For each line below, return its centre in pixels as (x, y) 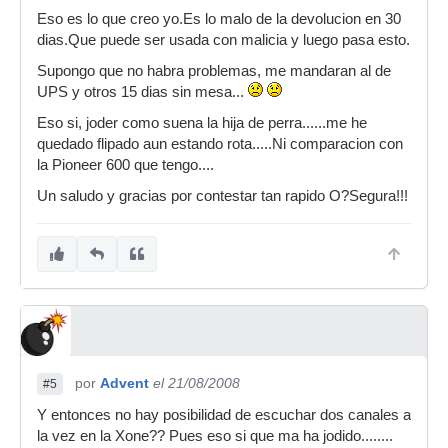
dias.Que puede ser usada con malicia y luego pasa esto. (223, 40)
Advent (124, 383)
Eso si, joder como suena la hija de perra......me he (202, 123)
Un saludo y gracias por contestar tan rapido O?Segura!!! (222, 196)
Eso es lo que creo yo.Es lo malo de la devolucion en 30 (219, 19)
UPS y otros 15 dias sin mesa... (142, 92)
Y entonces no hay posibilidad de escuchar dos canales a (224, 415)
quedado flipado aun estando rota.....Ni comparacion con (220, 144)
